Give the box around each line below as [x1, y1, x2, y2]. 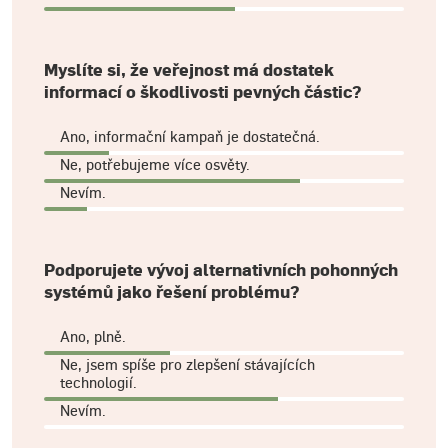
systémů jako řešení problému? [44, 282, 299, 302]
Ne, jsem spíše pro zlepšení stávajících [60, 355, 315, 373]
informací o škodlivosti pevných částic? [44, 82, 361, 102]
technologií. [60, 373, 137, 391]
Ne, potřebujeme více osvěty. [60, 155, 250, 173]
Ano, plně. [60, 327, 126, 345]
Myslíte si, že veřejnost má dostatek [44, 60, 334, 80]
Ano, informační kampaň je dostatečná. [60, 127, 320, 145]
